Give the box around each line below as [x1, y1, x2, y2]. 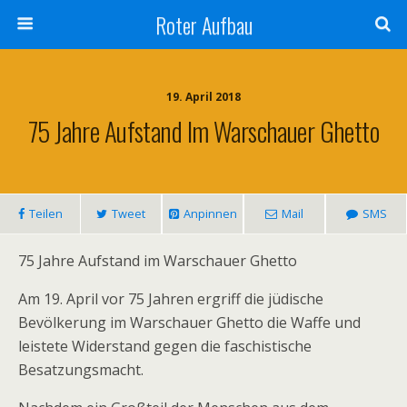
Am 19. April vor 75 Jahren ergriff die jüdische [18, 289, 323, 309]
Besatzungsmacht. [18, 360, 144, 380]
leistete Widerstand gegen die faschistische [18, 336, 312, 356]
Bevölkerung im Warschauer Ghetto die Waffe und [18, 313, 361, 333]
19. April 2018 [166, 89, 241, 104]
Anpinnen [183, 205, 237, 222]
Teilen [28, 205, 63, 222]
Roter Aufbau [154, 8, 253, 41]
